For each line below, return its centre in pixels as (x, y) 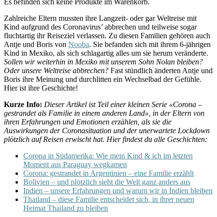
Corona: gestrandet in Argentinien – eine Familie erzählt (108, 173)
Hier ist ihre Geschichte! (41, 88)
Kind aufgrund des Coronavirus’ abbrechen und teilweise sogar (100, 27)
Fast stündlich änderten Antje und (161, 70)
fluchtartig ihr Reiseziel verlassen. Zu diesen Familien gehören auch (107, 35)
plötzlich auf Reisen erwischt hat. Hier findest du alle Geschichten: (106, 139)
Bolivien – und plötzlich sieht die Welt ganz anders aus (107, 182)
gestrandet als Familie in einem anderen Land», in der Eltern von (104, 113)
